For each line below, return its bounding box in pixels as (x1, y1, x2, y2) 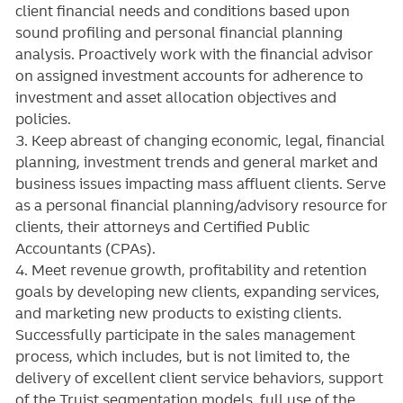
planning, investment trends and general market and (14, 153, 378, 172)
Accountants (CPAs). (14, 239, 156, 258)
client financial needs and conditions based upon (14, 2, 350, 21)
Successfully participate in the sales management (14, 326, 355, 345)
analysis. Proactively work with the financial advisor (14, 45, 373, 64)
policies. (14, 110, 71, 129)
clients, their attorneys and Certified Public (14, 218, 309, 237)
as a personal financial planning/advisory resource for (14, 196, 388, 215)
